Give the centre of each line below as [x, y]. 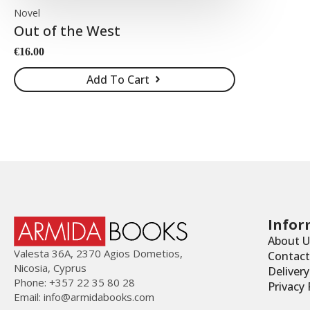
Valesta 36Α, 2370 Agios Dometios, [98, 253]
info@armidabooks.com [99, 297]
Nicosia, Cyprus [50, 267]
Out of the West [67, 30]
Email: [29, 297]
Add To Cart [118, 79]
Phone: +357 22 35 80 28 [74, 282]
